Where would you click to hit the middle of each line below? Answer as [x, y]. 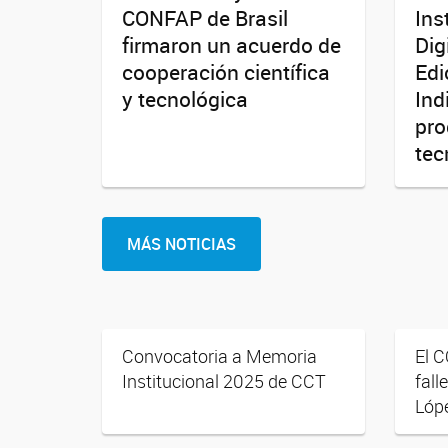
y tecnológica [185, 98]
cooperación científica [226, 71]
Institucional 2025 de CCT [224, 380]
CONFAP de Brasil [205, 17]
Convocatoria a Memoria [219, 355]
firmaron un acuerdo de [231, 44]
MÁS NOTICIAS [181, 243]
